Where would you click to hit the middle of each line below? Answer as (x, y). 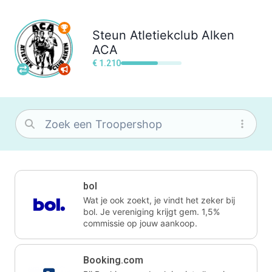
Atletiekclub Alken (182, 35)
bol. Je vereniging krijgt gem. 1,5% (151, 212)
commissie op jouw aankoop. (140, 223)
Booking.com (113, 260)
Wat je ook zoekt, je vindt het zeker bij (159, 200)
